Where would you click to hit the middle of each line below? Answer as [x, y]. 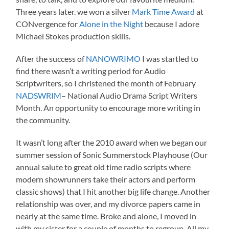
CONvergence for [48, 24]
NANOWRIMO [113, 58]
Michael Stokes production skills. [73, 36]
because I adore [171, 24]
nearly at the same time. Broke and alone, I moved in [106, 216]
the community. [43, 120]
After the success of [51, 58]
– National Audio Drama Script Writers [130, 95]
